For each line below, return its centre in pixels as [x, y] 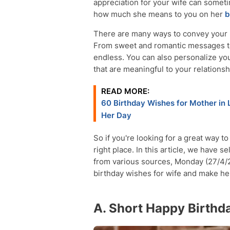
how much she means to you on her [159, 14]
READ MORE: [125, 91]
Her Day [116, 115]
